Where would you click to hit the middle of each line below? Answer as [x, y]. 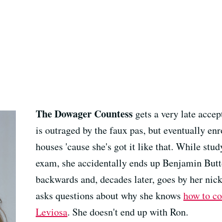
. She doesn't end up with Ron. [128, 212]
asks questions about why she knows [110, 196]
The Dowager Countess [84, 114]
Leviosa [52, 212]
